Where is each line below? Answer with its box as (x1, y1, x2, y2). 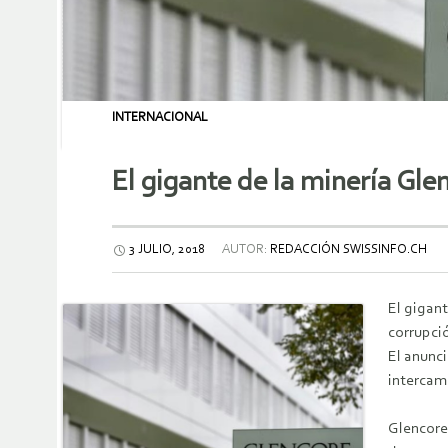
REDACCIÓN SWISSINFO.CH (270, 243, 427, 257)
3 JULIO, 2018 (129, 243, 205, 257)
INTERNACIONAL (112, 111, 208, 124)
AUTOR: (220, 243, 270, 257)
